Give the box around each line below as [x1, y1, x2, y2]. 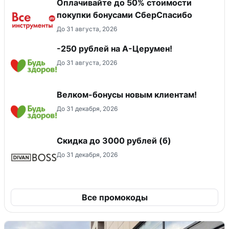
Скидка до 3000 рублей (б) [57, 135, 171, 146]
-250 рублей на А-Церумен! [57, 43, 172, 54]
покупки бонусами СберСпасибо [57, 10, 192, 20]
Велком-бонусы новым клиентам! [57, 89, 197, 100]
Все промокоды [81, 192, 148, 203]
